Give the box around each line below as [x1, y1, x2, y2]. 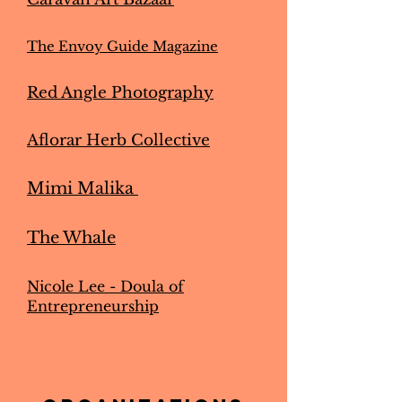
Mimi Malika [27, 179, 138, 198]
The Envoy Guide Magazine [27, 38, 218, 55]
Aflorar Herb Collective [27, 131, 210, 150]
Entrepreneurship [27, 297, 159, 315]
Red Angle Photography [27, 83, 214, 102]
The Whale [27, 228, 116, 248]
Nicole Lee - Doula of [27, 277, 184, 295]
